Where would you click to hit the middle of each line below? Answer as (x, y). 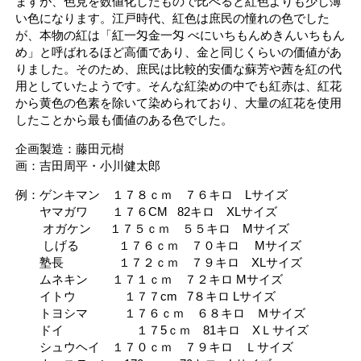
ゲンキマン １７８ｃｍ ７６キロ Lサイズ (164, 194)
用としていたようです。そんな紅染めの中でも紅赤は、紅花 (179, 85)
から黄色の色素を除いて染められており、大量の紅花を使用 (179, 102)
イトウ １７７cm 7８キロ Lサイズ (146, 296)
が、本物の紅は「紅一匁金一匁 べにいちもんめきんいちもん (180, 35)
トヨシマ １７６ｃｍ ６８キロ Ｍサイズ (161, 313)
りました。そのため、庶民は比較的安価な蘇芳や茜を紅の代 (179, 68)
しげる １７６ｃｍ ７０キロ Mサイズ (159, 245)
